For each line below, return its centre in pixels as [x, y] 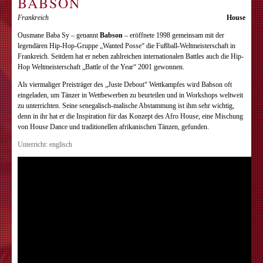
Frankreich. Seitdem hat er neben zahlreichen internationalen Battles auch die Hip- [131, 56]
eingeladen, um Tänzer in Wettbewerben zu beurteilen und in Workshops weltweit [130, 95]
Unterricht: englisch [45, 144]
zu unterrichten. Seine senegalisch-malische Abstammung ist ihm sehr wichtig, [126, 106]
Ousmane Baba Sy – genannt [59, 35]
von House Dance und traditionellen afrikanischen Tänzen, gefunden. [113, 127]
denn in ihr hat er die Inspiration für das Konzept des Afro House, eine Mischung [130, 116]
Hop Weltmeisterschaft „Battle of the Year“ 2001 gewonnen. [101, 67]
